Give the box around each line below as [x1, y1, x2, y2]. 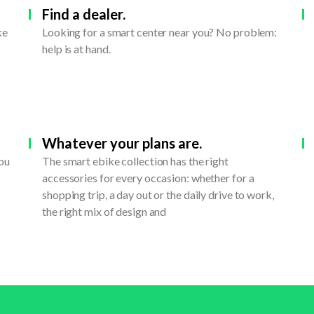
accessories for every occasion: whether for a [42, 171, 254, 185]
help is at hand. [42, 42, 111, 56]
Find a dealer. [42, 6, 125, 23]
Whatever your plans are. [42, 135, 202, 152]
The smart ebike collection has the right [42, 154, 228, 168]
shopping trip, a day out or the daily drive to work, [42, 188, 274, 202]
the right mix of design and [42, 205, 167, 219]
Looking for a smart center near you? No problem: [42, 25, 278, 39]
